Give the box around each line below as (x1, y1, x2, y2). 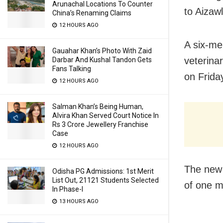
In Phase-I (52, 185, 83, 193)
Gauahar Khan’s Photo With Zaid (52, 47, 152, 55)
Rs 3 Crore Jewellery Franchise (52, 120, 148, 128)
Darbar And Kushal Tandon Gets (52, 56, 152, 64)
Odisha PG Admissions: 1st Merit (52, 167, 154, 175)
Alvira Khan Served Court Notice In (52, 111, 159, 119)
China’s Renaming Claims (52, 9, 131, 17)
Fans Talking (52, 65, 91, 73)
